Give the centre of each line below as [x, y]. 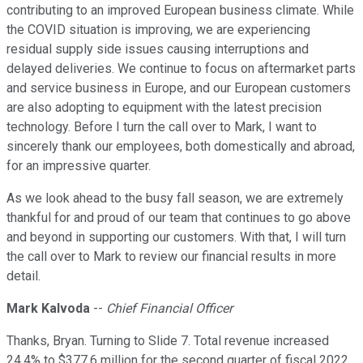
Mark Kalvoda [48, 309]
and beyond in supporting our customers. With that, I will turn [176, 237]
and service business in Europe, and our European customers [179, 88]
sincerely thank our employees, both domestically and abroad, [181, 147]
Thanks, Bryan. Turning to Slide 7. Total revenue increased [168, 341]
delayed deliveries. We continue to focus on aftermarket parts [181, 69]
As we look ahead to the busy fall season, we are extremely [175, 199]
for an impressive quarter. [79, 166]
